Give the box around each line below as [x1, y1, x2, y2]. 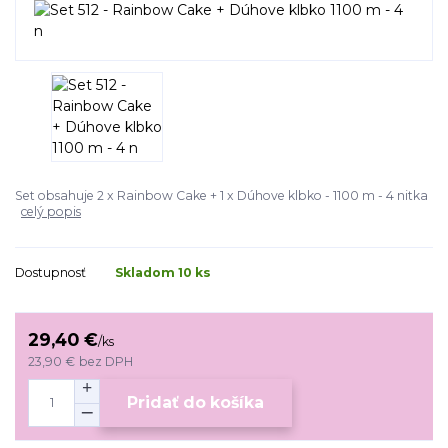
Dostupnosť [15, 265, 86, 280]
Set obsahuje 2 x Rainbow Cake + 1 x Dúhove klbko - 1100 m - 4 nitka [15, 188, 428, 204]
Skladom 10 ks [115, 265, 211, 280]
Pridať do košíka [127, 393, 265, 412]
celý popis [21, 204, 81, 220]
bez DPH [79, 353, 134, 369]
